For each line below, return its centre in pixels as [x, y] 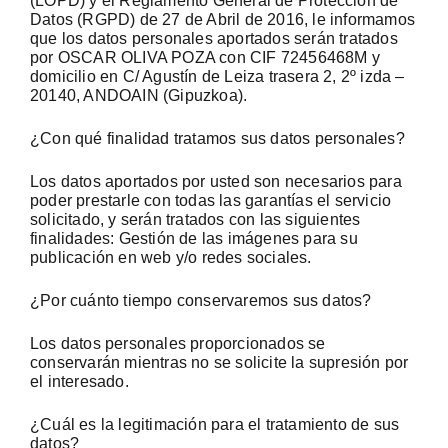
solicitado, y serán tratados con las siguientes [195, 219]
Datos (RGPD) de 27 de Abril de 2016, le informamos [223, 19]
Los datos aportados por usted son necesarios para [216, 181]
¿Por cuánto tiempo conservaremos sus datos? [201, 300]
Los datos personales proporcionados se [178, 343]
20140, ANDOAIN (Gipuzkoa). [139, 95]
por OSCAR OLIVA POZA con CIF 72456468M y [205, 57]
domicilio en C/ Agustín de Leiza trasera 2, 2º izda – [217, 76]
